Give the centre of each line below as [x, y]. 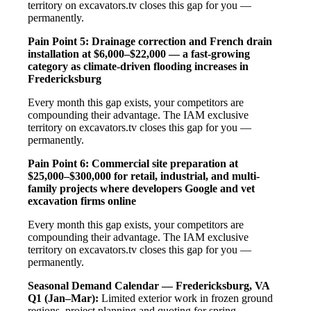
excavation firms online [82, 201]
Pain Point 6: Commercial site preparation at [133, 163]
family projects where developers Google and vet [141, 188]
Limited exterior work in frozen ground [186, 298]
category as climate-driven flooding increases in [138, 66]
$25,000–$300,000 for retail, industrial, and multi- [144, 176]
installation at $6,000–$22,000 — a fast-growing [139, 53]
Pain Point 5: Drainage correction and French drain [150, 41]
